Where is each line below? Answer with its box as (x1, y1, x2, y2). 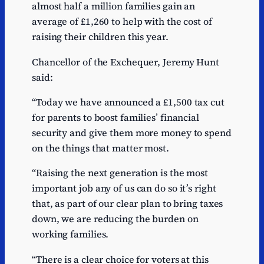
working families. (32, 227, 111, 241)
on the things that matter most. (32, 141, 171, 154)
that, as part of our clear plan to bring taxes (32, 197, 223, 210)
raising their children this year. (32, 30, 176, 44)
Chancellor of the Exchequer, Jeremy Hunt (32, 55, 219, 68)
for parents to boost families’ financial (32, 110, 199, 124)
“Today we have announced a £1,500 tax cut (32, 95, 225, 108)
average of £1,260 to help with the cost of (32, 15, 212, 28)
